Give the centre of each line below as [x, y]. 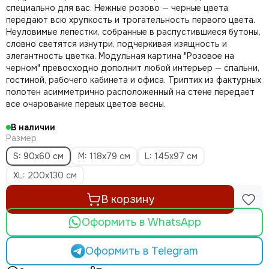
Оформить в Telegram [141, 251]
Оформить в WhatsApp [142, 222]
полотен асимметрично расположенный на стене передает [130, 92]
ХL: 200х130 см [45, 175]
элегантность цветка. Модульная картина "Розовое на [120, 56]
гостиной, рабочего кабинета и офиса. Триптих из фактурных [134, 80]
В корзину [127, 199]
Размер [21, 138]
